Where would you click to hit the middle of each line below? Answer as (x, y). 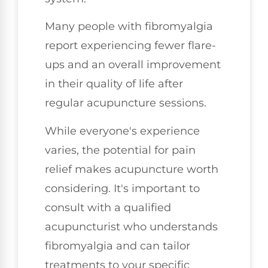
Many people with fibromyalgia (129, 27)
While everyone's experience (122, 131)
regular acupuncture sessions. (126, 103)
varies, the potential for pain (120, 150)
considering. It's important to (122, 188)
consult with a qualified (108, 207)
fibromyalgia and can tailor (118, 246)
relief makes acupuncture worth (132, 169)
